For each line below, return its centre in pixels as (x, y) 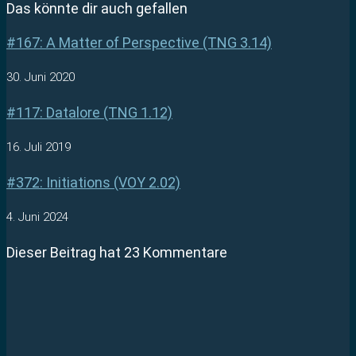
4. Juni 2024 (37, 217)
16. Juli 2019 (39, 147)
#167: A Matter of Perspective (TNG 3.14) (139, 42)
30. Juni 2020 (41, 77)
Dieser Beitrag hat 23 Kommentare (117, 252)
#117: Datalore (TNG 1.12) (89, 112)
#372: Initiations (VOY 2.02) (93, 182)
